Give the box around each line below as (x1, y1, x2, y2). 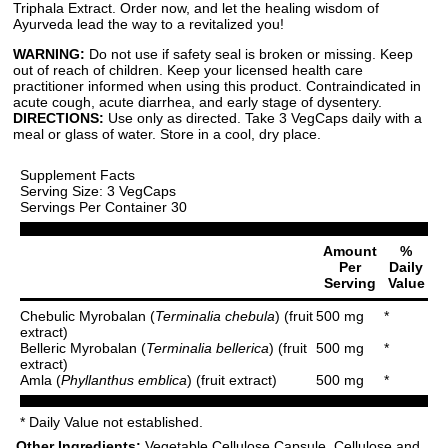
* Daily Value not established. (20, 413, 203, 430)
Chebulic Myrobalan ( (20, 307, 155, 324)
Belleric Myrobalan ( (20, 339, 146, 356)
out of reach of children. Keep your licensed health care (13, 61, 363, 78)
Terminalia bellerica (146, 339, 269, 356)
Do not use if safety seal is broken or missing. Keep (85, 45, 413, 62)
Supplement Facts (20, 166, 135, 183)
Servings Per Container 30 (20, 198, 187, 215)
